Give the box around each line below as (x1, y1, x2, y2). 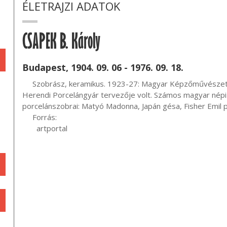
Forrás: (22, 112, 32, 122)
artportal (36, 123, 67, 133)
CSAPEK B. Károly (22, 35, 100, 55)
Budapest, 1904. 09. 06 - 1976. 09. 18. (22, 61, 183, 73)
